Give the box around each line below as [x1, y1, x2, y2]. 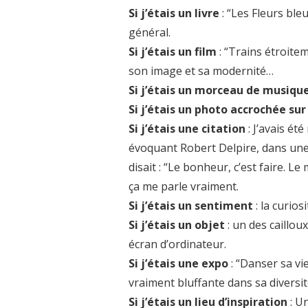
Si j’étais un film [129, 43, 219, 59]
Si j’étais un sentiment [129, 197, 256, 213]
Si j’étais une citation [129, 120, 248, 136]
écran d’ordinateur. [129, 236, 226, 252]
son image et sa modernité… [129, 63, 274, 78]
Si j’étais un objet [129, 217, 228, 232]
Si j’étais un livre [129, 5, 219, 21]
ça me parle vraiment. [129, 178, 239, 194]
